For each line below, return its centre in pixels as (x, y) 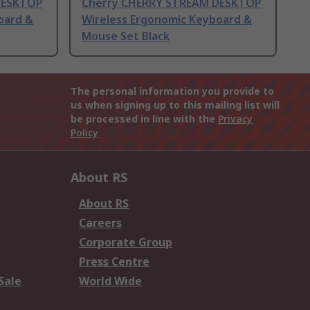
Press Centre (114, 262)
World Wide (110, 281)
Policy (84, 133)
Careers (100, 223)
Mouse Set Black (126, 36)
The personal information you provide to (172, 91)
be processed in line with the (144, 119)
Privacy (235, 119)
